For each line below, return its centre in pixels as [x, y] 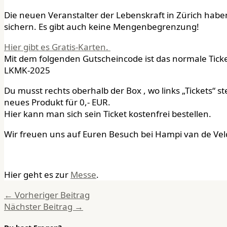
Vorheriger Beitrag [51, 195]
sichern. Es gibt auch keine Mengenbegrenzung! [102, 26]
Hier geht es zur [37, 174]
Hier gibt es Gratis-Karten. [57, 47]
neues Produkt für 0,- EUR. [57, 102]
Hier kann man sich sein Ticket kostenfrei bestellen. [108, 113]
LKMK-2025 [27, 70]
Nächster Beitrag [39, 206]
